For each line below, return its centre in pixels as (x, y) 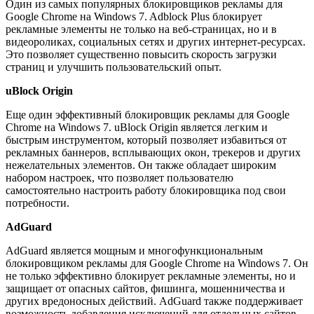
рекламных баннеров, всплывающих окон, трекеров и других (153, 153)
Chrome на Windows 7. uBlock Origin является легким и (137, 128)
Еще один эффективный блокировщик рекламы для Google (148, 115)
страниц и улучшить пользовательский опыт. (114, 67)
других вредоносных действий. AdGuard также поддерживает (154, 301)
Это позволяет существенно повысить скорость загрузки (141, 55)
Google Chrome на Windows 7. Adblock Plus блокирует (134, 17)
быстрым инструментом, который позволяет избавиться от (146, 140)
